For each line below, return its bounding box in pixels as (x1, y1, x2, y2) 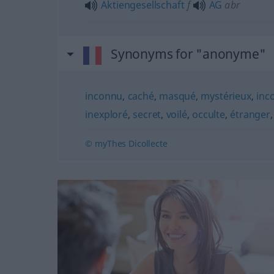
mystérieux (201, 89, 251, 103)
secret (133, 107, 161, 121)
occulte (192, 107, 225, 121)
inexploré (85, 107, 128, 121)
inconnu (85, 89, 123, 103)
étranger (230, 107, 270, 121)
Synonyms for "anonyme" (110, 45, 266, 62)
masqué (159, 89, 196, 103)
